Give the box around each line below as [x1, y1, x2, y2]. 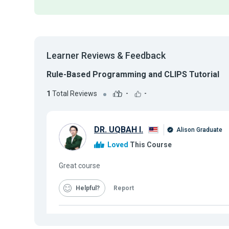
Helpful [76, 184, 97, 192]
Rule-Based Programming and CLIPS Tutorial [47, 70, 219, 79]
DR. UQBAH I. [94, 125, 143, 135]
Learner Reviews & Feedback [47, 50, 166, 61]
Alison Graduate [175, 126, 222, 134]
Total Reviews [51, 89, 97, 98]
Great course [59, 161, 100, 170]
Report [113, 184, 134, 192]
